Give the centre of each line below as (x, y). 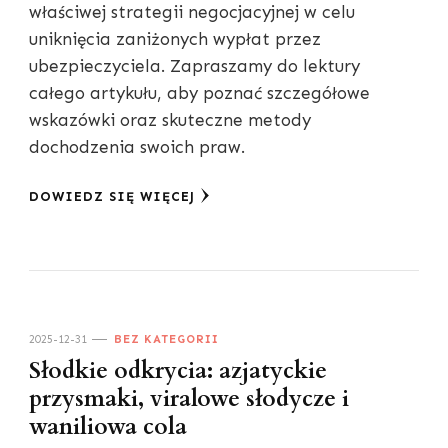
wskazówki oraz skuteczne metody (170, 119)
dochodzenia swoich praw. (137, 146)
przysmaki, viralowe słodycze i (189, 398)
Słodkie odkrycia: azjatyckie (178, 370)
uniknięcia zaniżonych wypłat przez (175, 38)
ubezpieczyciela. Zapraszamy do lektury (194, 65)
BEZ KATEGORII (166, 338)
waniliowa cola (108, 426)
